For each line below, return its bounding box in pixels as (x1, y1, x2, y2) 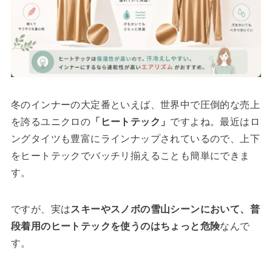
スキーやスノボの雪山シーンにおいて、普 (70, 203, 260, 214)
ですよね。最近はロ (170, 116, 260, 127)
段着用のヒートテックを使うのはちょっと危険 (10, 220, 220, 231)
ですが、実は (10, 203, 71, 214)
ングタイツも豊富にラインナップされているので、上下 (10, 133, 260, 144)
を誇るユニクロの (10, 116, 91, 127)
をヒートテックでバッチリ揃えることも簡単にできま (10, 150, 250, 161)
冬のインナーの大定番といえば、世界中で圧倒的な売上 (10, 99, 260, 110)
